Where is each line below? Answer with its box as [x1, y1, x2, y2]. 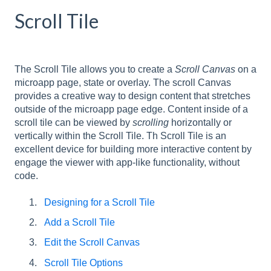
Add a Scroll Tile [44, 217, 115, 228]
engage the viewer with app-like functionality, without [15, 157, 240, 168]
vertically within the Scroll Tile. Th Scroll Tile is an [15, 130, 226, 141]
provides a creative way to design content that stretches [15, 90, 250, 101]
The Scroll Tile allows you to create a [15, 64, 175, 74]
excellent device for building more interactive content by [15, 143, 252, 154]
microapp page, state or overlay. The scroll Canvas [15, 77, 231, 88]
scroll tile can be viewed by [15, 117, 132, 128]
